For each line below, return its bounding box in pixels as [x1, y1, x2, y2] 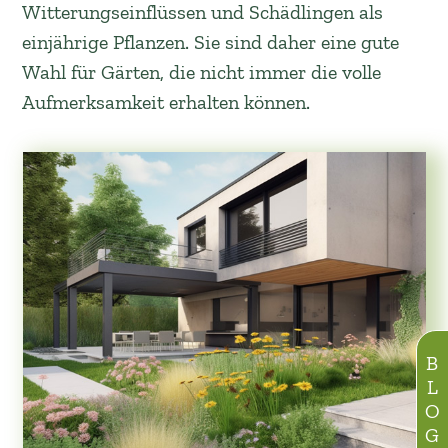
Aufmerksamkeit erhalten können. [22, 90, 311, 114]
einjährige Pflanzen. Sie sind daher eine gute [22, 30, 400, 54]
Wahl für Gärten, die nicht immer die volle [22, 60, 382, 84]
